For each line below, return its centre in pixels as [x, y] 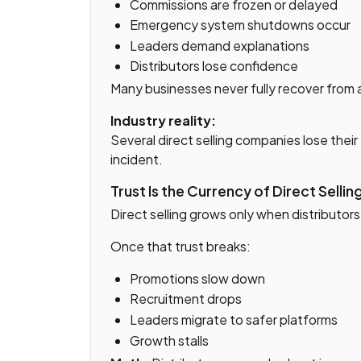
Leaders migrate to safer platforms [234, 320]
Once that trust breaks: [180, 246]
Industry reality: [163, 121]
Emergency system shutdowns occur [240, 25]
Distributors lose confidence [214, 66]
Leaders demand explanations [220, 45]
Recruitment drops [186, 299]
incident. [137, 160]
